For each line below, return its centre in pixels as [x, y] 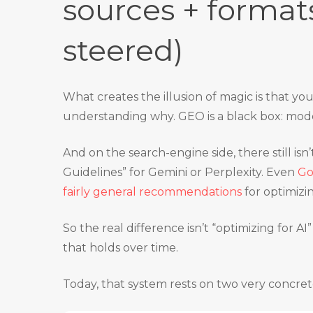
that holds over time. [121, 248]
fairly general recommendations [153, 192]
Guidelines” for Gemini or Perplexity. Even [181, 172]
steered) [123, 50]
